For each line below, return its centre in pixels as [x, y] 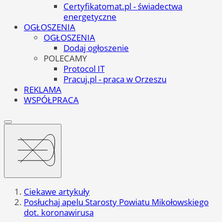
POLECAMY [65, 58]
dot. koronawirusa [59, 213]
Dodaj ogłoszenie [96, 48]
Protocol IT [84, 68]
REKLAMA [43, 89]
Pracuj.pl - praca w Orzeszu [115, 79]
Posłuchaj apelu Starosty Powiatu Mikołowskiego [116, 202]
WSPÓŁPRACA [51, 100]
